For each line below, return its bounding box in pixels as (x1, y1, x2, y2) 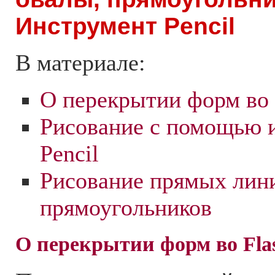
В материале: (15, 49, 145, 76)
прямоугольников (40, 194, 212, 220)
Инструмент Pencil (15, 13, 235, 39)
